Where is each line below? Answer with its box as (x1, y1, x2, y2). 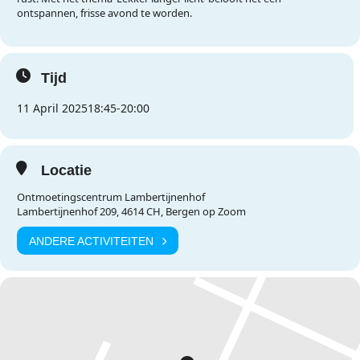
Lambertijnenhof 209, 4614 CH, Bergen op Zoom (17, 204, 246, 219)
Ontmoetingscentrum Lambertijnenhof (17, 190, 205, 204)
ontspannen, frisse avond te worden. (17, 6, 192, 20)
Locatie (41, 162, 92, 178)
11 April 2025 (17, 100, 88, 116)
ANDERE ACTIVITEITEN (29, 234, 153, 247)
